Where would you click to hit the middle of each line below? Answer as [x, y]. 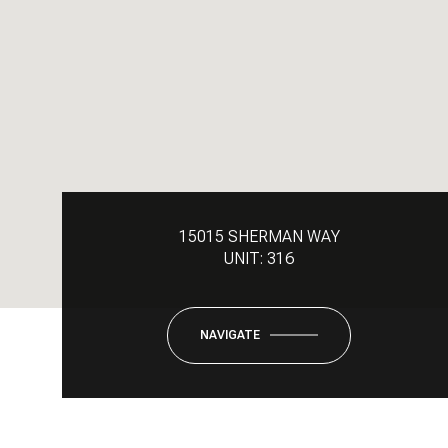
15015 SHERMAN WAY [259, 236]
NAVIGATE [230, 334]
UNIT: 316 [259, 258]
